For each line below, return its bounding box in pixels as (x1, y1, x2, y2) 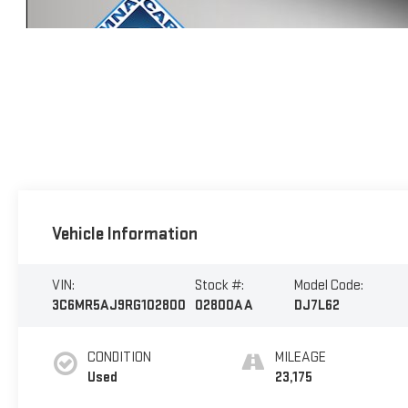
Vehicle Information (51, 222, 198, 245)
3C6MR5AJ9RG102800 (51, 296, 186, 314)
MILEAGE (275, 348, 327, 366)
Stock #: (195, 276, 245, 294)
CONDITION (87, 348, 151, 366)
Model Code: (294, 276, 364, 294)
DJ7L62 (294, 296, 341, 314)
